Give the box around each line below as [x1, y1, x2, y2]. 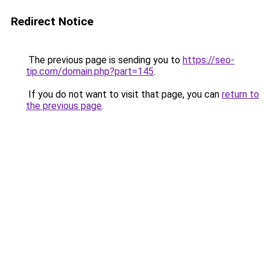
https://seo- [183, 54, 234, 66]
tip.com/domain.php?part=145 [26, 66, 154, 77]
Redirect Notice [11, 14, 93, 28]
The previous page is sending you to [26, 54, 183, 66]
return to [222, 89, 259, 100]
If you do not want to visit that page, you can [26, 89, 222, 100]
